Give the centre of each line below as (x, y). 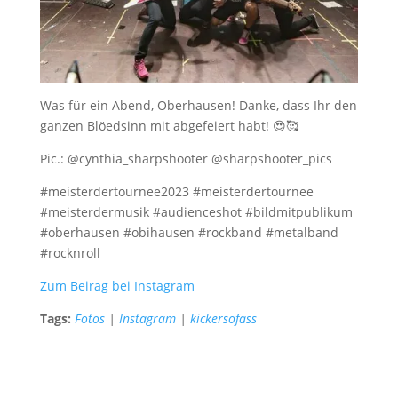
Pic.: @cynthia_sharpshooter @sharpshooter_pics (186, 159)
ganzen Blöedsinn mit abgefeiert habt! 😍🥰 (169, 126)
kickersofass (223, 319)
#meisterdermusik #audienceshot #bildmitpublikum (196, 212)
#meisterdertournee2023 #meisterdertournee (176, 192)
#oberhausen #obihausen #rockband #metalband (189, 233)
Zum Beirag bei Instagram (117, 286)
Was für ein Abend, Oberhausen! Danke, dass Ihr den (198, 106)
